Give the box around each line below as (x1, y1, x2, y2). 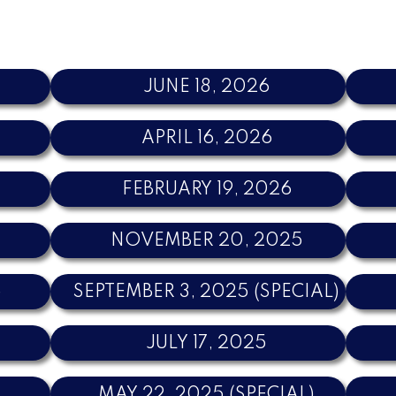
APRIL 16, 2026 (141, 129, 272, 148)
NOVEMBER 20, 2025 (110, 232, 303, 250)
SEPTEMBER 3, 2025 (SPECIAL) (73, 283, 340, 301)
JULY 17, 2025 (146, 334, 268, 353)
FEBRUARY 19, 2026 (121, 180, 292, 199)
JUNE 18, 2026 (143, 78, 270, 96)
